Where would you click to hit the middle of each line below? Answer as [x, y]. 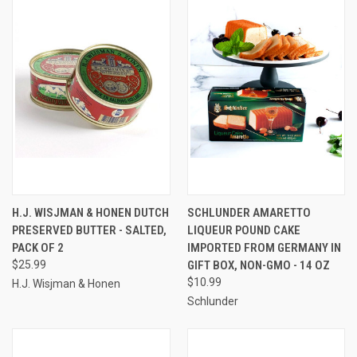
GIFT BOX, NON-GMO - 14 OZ [258, 265]
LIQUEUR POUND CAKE [243, 230]
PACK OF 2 [38, 247]
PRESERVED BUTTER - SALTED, [89, 230]
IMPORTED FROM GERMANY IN [264, 247]
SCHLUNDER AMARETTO [249, 212]
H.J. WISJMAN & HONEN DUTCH [90, 212]
